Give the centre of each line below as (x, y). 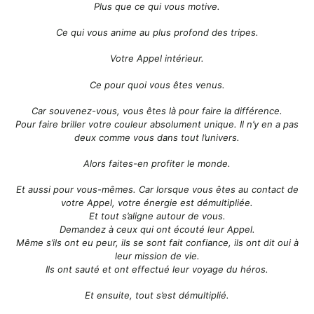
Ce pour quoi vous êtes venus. (157, 84)
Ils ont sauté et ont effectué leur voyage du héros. (157, 269)
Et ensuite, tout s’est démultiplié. (157, 295)
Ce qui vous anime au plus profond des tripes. (157, 33)
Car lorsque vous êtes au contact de (218, 190)
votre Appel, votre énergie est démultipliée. (157, 203)
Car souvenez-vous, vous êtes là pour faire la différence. (157, 110)
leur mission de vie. (157, 256)
